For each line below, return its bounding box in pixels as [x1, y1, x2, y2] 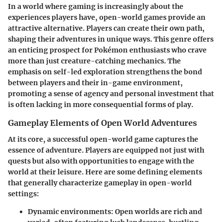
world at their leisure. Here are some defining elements [8, 167, 202, 176]
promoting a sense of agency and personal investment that [8, 89, 214, 99]
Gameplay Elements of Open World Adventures [8, 118, 197, 128]
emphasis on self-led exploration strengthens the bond [8, 67, 202, 77]
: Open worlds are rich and [111, 207, 202, 216]
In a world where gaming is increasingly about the [8, 2, 183, 11]
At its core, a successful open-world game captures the [8, 134, 198, 144]
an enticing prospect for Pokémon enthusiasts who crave [8, 46, 207, 55]
